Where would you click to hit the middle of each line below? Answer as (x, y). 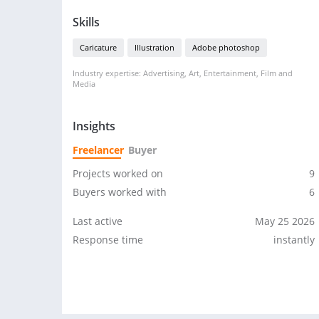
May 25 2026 (285, 221)
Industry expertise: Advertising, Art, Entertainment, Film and (183, 73)
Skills (86, 22)
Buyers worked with (120, 192)
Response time (108, 240)
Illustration (155, 47)
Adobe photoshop (226, 47)
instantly (294, 240)
